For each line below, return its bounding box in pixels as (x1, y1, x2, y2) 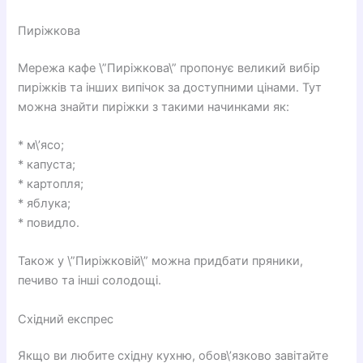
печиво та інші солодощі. (18, 273, 162, 288)
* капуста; (18, 156, 76, 172)
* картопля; (18, 176, 84, 191)
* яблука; (18, 195, 71, 211)
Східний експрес (18, 311, 114, 327)
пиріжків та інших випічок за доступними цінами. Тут (18, 79, 322, 95)
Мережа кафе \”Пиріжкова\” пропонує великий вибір (18, 60, 321, 75)
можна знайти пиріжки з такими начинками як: (18, 99, 290, 114)
